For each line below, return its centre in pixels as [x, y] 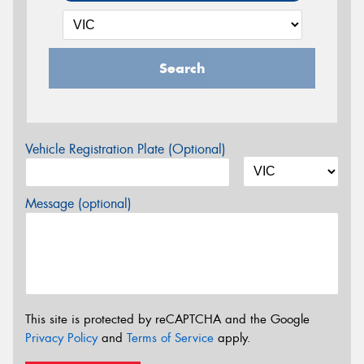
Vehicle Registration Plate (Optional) [126, 149]
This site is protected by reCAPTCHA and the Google [167, 319]
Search [182, 69]
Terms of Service [170, 338]
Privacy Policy [61, 338]
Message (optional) [78, 204]
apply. [232, 338]
